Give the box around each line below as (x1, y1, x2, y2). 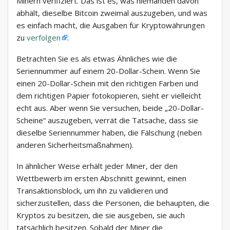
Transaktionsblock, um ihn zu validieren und (16, 185, 168, 196)
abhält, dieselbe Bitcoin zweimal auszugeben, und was (16, 8, 207, 18)
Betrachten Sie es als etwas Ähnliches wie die (16, 53, 177, 64)
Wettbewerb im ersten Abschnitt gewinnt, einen (16, 173, 186, 184)
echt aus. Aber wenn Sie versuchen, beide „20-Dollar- (16, 103, 204, 113)
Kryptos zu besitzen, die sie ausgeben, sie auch (16, 210, 185, 221)
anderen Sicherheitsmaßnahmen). (16, 140, 133, 150)
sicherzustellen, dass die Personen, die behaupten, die (16, 198, 209, 208)
